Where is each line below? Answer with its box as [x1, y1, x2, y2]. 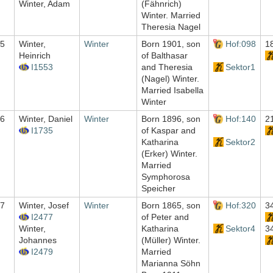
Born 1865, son [141, 200, 200, 211]
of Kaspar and [141, 126, 196, 136]
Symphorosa [141, 172, 190, 182]
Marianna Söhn [141, 258, 200, 269]
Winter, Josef [19, 200, 69, 211]
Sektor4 [225, 224, 255, 234]
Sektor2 [225, 137, 255, 147]
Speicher [141, 183, 175, 194]
